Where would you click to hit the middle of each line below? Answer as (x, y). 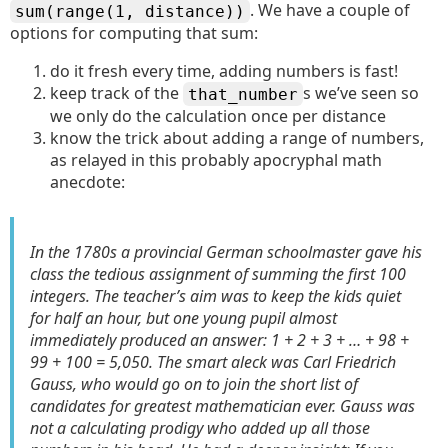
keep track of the (116, 93)
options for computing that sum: (134, 33)
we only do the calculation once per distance (218, 116)
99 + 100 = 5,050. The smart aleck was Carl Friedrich (213, 362)
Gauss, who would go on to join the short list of (194, 384)
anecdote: (87, 182)
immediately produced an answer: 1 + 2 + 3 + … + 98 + (219, 340)
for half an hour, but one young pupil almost (183, 318)
